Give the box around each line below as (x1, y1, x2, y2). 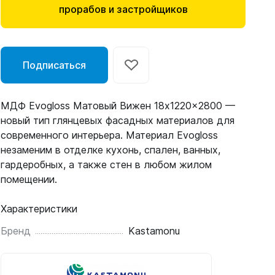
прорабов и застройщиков (58, 3, 188, 15)
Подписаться (23, 59, 87, 71)
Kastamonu (128, 225, 180, 237)
